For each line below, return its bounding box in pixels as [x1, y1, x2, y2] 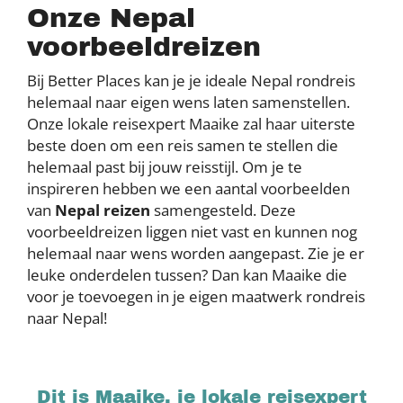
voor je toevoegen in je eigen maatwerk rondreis [27, 286, 365, 307]
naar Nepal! [27, 308, 111, 328]
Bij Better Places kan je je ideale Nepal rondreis [27, 70, 355, 91]
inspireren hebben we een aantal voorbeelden [27, 178, 350, 199]
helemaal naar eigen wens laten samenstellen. [27, 92, 350, 112]
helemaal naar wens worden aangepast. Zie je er [27, 243, 364, 264]
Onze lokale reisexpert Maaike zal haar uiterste [27, 113, 355, 134]
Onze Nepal [27, 4, 195, 32]
